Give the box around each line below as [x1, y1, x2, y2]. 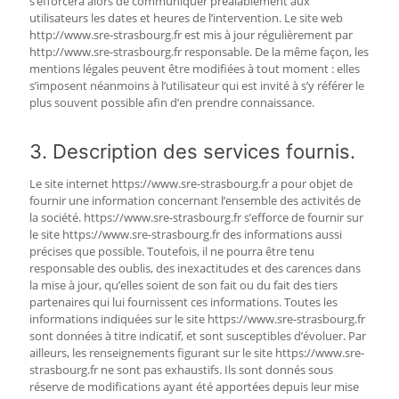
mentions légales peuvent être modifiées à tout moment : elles [29, 61, 360, 77]
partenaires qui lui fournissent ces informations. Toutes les [29, 294, 338, 310]
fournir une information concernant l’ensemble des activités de [29, 192, 361, 208]
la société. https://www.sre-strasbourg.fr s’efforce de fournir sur [29, 209, 363, 225]
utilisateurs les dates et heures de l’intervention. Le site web [29, 10, 343, 26]
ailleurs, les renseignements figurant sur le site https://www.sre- [29, 345, 364, 361]
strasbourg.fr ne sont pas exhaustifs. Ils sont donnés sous [29, 362, 333, 378]
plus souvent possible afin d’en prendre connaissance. [29, 94, 314, 110]
